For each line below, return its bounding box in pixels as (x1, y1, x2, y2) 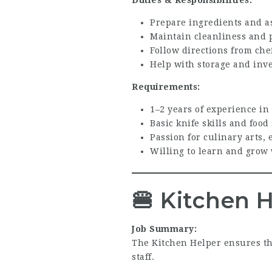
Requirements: (132, 81, 200, 92)
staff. (132, 251, 154, 262)
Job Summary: (132, 223, 197, 234)
